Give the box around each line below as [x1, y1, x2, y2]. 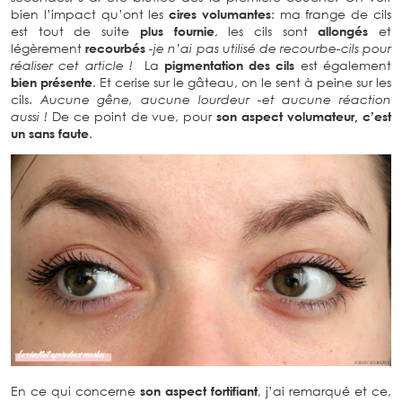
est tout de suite [11, 22, 140, 39]
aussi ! [11, 108, 48, 124]
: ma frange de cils [270, 5, 392, 22]
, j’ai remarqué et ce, [258, 382, 391, 398]
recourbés [85, 39, 146, 56]
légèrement [11, 39, 86, 56]
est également [294, 57, 392, 73]
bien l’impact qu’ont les [11, 5, 170, 22]
